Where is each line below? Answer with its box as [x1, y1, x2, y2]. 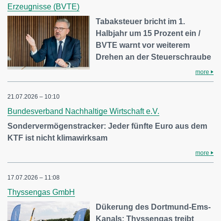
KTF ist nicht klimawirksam [7, 133, 108, 142]
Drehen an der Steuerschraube [96, 52, 212, 61]
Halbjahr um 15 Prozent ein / [96, 29, 201, 37]
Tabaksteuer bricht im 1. [96, 17, 185, 26]
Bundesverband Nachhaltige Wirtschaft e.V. [7, 107, 159, 115]
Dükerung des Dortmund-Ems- [96, 202, 211, 211]
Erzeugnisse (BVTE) [7, 2, 79, 11]
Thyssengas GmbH [7, 187, 75, 196]
